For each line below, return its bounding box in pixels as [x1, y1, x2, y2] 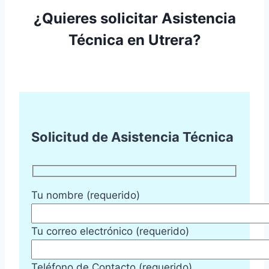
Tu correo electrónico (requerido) [31, 225, 189, 238]
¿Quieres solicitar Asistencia [33, 10, 236, 28]
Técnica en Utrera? [68, 31, 201, 49]
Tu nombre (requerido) [31, 189, 140, 202]
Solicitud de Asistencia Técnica [31, 129, 234, 145]
